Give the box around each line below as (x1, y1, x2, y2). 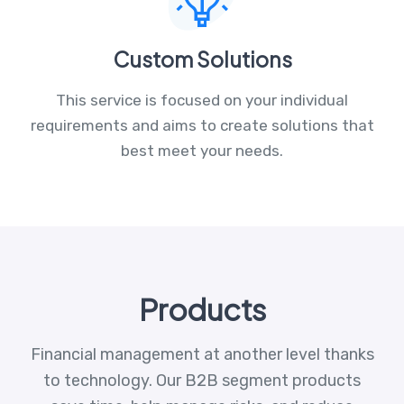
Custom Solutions (112, 45, 292, 72)
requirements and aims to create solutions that (30, 115, 374, 134)
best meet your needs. (121, 141, 283, 160)
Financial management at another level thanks (30, 344, 374, 364)
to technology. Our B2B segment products (43, 370, 361, 390)
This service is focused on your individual (56, 90, 348, 109)
